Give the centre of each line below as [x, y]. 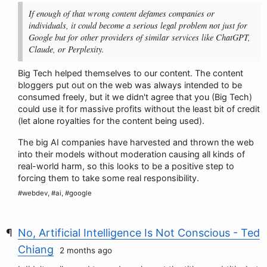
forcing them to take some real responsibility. [108, 178]
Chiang [36, 249]
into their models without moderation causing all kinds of [131, 154]
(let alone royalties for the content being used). [111, 121]
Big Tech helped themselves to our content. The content [131, 73]
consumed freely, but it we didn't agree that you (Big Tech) [135, 97]
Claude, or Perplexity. [66, 49]
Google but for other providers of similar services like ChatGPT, [139, 37]
